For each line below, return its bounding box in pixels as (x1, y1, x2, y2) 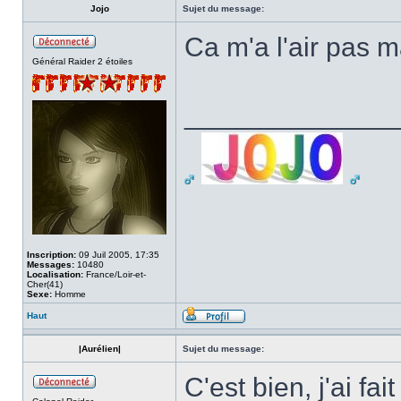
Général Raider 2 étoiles (32, 56, 132, 66)
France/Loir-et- (83, 269, 146, 279)
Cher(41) (27, 279, 63, 289)
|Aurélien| (78, 344, 121, 354)
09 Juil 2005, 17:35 (76, 250, 159, 260)
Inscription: (27, 250, 76, 260)
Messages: (27, 260, 74, 269)
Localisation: (27, 269, 83, 279)
